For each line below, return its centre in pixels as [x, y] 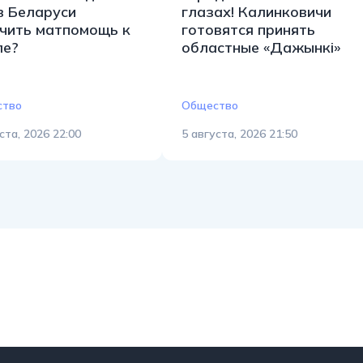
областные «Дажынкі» [261, 47]
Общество [210, 105]
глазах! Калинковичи [256, 11]
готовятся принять [248, 29]
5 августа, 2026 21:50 [239, 133]
